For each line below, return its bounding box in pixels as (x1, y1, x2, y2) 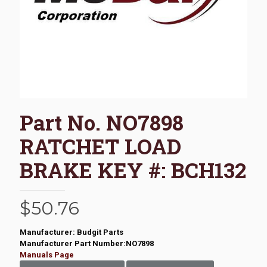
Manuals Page (20, 250, 74, 259)
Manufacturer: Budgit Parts (20, 227, 123, 237)
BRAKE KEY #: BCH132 (20, 156, 246, 184)
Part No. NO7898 (20, 108, 184, 136)
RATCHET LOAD (20, 132, 181, 160)
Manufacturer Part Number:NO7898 (20, 238, 154, 248)
